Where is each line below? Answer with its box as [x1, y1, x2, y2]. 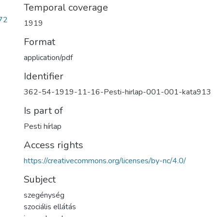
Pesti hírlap [24, 121, 62, 132]
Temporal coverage [24, 1, 108, 14]
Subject [24, 173, 56, 186]
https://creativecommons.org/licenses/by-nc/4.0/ [24, 155, 186, 166]
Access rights [24, 139, 83, 152]
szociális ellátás [24, 201, 76, 212]
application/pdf [24, 52, 73, 63]
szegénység [24, 190, 64, 201]
